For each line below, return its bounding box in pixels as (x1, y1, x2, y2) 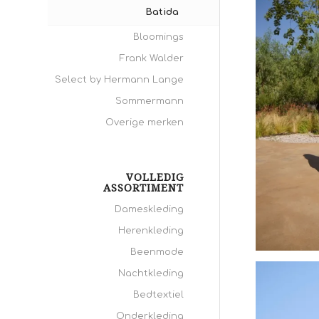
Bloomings (133, 32, 184, 42)
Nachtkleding (118, 268, 184, 278)
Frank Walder (120, 53, 184, 63)
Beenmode (130, 247, 184, 257)
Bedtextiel (133, 290, 184, 300)
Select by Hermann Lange (55, 75, 184, 85)
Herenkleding (118, 226, 184, 236)
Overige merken (105, 117, 184, 127)
